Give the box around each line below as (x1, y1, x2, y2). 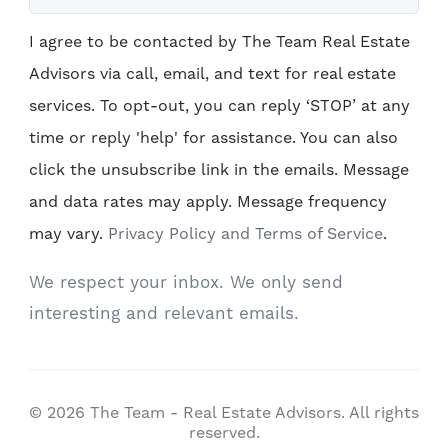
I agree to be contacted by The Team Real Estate (29, 31, 410, 51)
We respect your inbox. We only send (29, 271, 343, 292)
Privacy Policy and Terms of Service (108, 223, 383, 243)
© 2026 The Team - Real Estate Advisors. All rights (29, 402, 419, 422)
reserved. (188, 422, 260, 442)
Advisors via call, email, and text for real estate (29, 63, 396, 83)
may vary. (29, 223, 108, 243)
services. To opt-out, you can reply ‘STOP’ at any (29, 95, 410, 115)
